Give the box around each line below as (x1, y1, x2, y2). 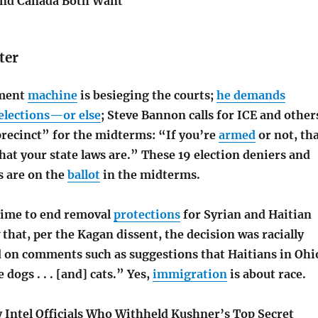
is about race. (226, 267, 306, 282)
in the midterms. (99, 168, 200, 182)
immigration (152, 267, 227, 282)
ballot (67, 168, 100, 182)
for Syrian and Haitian (180, 207, 312, 222)
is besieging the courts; (77, 88, 216, 103)
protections (113, 207, 180, 222)
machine (27, 88, 77, 103)
